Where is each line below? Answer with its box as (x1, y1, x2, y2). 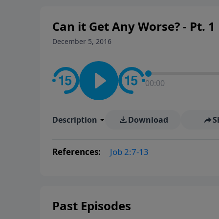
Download (128, 114, 168, 125)
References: (52, 146, 103, 157)
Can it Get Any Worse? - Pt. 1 (52, 18, 215, 34)
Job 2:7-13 (110, 146, 149, 157)
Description (52, 114, 97, 125)
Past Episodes (52, 197, 131, 214)
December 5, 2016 (52, 36, 111, 46)
